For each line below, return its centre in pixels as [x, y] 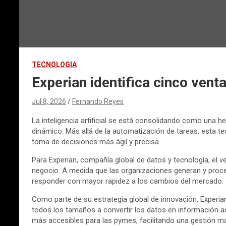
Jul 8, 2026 [49, 101]
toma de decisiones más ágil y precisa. [96, 142]
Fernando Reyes [98, 101]
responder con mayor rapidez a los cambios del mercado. [128, 181]
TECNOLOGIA [54, 64]
